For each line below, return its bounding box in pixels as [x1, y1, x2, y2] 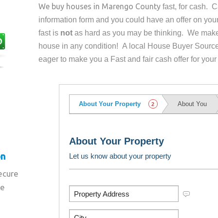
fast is [38, 29, 61, 37]
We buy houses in [38, 2, 102, 11]
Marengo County [102, 2, 161, 11]
